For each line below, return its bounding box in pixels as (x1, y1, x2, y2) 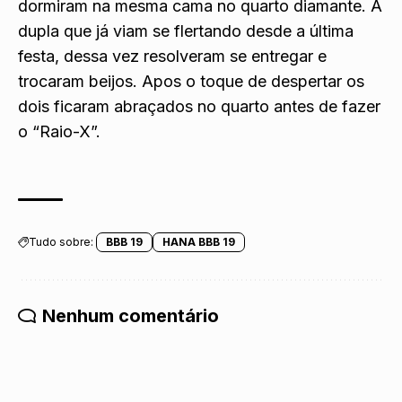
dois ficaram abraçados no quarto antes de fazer (18, 96, 380, 116)
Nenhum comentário (42, 304, 219, 327)
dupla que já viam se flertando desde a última (18, 21, 354, 40)
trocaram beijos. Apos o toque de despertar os (18, 71, 364, 91)
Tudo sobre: (29, 234, 93, 249)
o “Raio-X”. (18, 121, 100, 141)
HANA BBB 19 (162, 234, 235, 249)
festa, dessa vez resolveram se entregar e (18, 46, 327, 66)
